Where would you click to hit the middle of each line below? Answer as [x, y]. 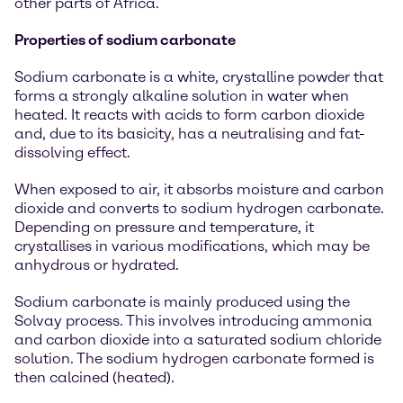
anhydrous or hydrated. [97, 265]
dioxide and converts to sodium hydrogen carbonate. [199, 208]
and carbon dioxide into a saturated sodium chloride [198, 340]
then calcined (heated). [94, 377]
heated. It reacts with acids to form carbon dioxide [189, 115]
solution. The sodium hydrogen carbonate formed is [194, 358]
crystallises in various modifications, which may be [192, 246]
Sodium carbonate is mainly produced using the [182, 302]
